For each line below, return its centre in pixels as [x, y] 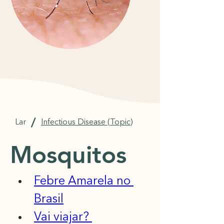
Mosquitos [68, 154]
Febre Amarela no [84, 181]
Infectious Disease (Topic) [87, 122]
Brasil [49, 199]
